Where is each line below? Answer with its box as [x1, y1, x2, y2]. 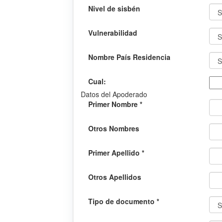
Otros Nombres [88, 123, 139, 134]
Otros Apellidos [88, 172, 141, 182]
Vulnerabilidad [88, 28, 137, 38]
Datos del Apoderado [81, 89, 147, 100]
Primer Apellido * [88, 148, 144, 158]
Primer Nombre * [88, 99, 142, 110]
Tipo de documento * [88, 196, 159, 207]
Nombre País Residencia [88, 52, 170, 62]
